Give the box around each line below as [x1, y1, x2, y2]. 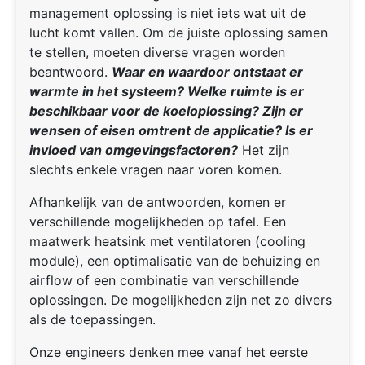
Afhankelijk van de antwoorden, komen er [29, 194, 286, 211]
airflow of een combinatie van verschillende [29, 272, 299, 289]
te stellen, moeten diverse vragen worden [29, 44, 285, 61]
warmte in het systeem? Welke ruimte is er [29, 83, 304, 100]
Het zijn [238, 142, 289, 159]
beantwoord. [29, 64, 112, 81]
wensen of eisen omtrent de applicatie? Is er [29, 122, 313, 139]
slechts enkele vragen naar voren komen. [29, 161, 282, 178]
